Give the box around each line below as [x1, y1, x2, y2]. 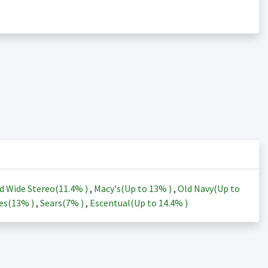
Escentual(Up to [89, 197, 159, 209]
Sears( [39, 197, 66, 209]
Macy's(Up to [93, 182, 149, 194]
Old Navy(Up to [177, 182, 240, 194]
